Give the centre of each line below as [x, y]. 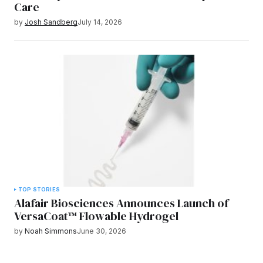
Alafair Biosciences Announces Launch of [121, 203]
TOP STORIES [39, 190]
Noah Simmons [51, 231]
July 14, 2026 [100, 22]
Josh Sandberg [51, 22]
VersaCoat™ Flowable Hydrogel [96, 216]
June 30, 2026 [102, 231]
